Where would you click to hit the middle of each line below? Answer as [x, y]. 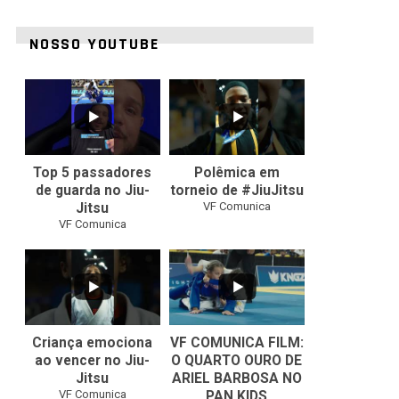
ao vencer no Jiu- [93, 360]
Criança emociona [93, 342]
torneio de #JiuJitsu [236, 190]
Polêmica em [236, 172]
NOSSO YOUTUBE [94, 44]
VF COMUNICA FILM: [236, 342]
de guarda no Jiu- [92, 190]
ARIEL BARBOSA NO [236, 378]
